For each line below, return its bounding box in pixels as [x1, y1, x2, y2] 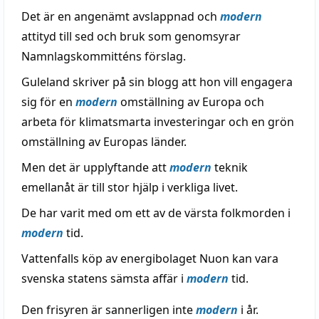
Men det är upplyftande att [21, 159, 169, 175]
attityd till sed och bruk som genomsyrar [21, 28, 241, 44]
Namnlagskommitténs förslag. [21, 48, 186, 64]
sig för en [21, 94, 75, 110]
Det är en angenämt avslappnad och [21, 9, 220, 24]
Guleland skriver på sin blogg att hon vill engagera [21, 74, 293, 90]
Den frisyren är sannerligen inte [21, 302, 196, 318]
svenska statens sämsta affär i [21, 271, 187, 286]
